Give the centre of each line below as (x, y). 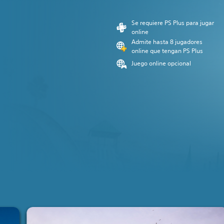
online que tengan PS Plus (167, 51)
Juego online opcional (161, 63)
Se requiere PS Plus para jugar (173, 23)
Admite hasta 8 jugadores (167, 42)
